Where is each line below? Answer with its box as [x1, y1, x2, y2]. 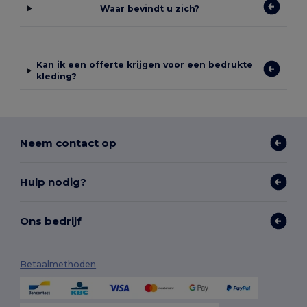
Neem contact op [20, 136, 117, 149]
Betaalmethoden [20, 259, 97, 270]
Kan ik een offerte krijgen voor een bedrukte [36, 60, 253, 71]
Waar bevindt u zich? [100, 3, 200, 14]
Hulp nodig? [20, 175, 87, 188]
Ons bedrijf [20, 214, 82, 228]
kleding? [36, 71, 77, 82]
